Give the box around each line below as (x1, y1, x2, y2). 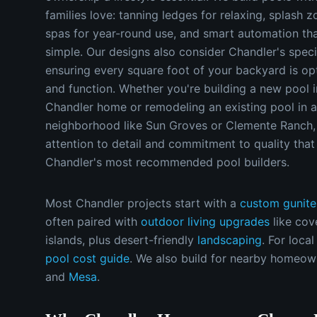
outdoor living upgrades (141, 214, 270, 229)
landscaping (197, 233, 262, 247)
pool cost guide (45, 251, 129, 265)
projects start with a (124, 196, 240, 210)
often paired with (45, 214, 137, 229)
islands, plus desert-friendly (45, 233, 194, 247)
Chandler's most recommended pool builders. (45, 155, 289, 169)
